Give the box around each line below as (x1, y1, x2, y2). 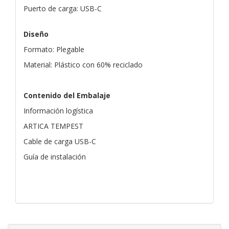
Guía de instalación (24, 151, 86, 162)
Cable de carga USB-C (24, 136, 96, 146)
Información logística (24, 105, 93, 116)
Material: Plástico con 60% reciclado (24, 59, 143, 70)
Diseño (24, 29, 49, 39)
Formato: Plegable (24, 44, 84, 54)
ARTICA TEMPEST (24, 121, 83, 131)
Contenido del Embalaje (24, 90, 110, 100)
